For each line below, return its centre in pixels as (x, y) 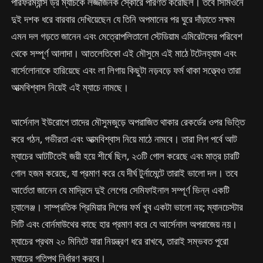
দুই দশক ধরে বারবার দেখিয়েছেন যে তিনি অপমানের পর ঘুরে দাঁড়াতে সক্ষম (123, 19)
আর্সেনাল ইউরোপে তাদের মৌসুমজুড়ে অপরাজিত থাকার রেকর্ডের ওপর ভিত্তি (128, 122)
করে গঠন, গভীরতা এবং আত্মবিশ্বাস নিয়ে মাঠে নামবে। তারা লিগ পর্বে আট (124, 139)
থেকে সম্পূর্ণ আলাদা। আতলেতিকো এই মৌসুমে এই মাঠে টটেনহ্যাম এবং (124, 53)
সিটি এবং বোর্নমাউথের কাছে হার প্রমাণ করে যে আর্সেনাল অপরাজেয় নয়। (124, 224)
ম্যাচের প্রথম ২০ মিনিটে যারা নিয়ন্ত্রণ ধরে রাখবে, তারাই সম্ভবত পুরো (120, 241)
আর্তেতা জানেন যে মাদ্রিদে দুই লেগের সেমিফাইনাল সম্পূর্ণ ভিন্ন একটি (121, 190)
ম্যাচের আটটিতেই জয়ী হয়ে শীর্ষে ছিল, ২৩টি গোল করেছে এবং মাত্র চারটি (126, 156)
